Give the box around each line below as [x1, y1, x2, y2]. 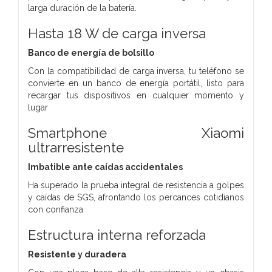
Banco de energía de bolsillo [28, 47, 154, 58]
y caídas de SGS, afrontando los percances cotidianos [28, 192, 244, 202]
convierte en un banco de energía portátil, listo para [28, 78, 244, 88]
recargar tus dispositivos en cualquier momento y [28, 90, 244, 100]
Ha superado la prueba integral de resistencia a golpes [28, 180, 244, 190]
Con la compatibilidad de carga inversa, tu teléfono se [28, 66, 244, 76]
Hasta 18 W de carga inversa [28, 25, 206, 41]
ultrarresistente [28, 139, 124, 155]
